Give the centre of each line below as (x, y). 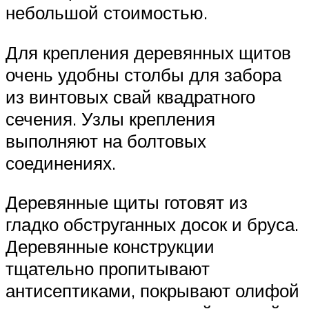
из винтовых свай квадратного (130, 96)
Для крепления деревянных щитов (148, 52)
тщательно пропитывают (108, 269)
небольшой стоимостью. (107, 13)
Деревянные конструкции (110, 247)
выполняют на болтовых (106, 140)
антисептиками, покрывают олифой (152, 291)
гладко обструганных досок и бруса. (152, 225)
